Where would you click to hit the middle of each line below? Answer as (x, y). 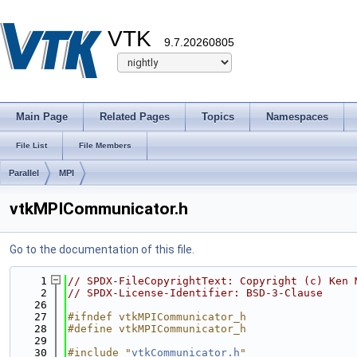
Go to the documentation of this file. (102, 249)
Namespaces (297, 117)
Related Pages (135, 117)
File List (31, 145)
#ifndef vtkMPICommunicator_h (157, 317)
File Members (105, 145)
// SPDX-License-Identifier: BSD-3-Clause (195, 293)
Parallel (24, 173)
